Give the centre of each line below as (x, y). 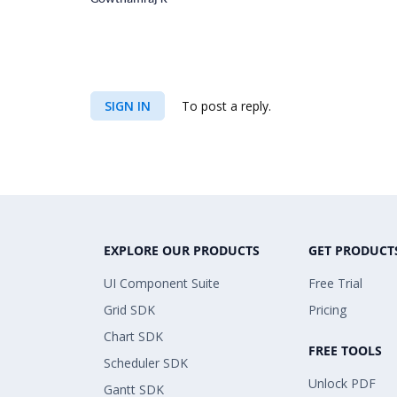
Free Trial (335, 283)
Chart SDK (133, 336)
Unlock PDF (342, 383)
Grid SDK (129, 310)
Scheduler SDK (146, 363)
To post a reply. (225, 106)
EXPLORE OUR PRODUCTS (182, 250)
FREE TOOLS (345, 350)
